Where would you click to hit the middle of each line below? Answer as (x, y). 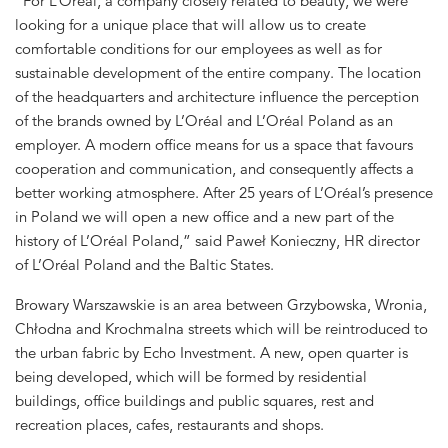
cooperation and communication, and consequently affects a (214, 168)
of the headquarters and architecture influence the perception (217, 96)
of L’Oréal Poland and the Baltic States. (144, 264)
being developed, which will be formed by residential (191, 377)
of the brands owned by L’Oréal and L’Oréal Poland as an (204, 120)
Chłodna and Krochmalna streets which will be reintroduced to (221, 329)
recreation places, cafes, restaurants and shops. (169, 425)
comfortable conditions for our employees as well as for (198, 48)
